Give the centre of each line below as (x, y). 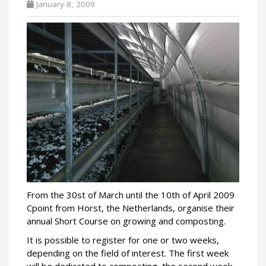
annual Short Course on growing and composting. (126, 221)
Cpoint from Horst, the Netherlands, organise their (131, 208)
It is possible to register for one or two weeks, (123, 240)
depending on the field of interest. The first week (128, 253)
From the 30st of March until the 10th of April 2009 (131, 194)
